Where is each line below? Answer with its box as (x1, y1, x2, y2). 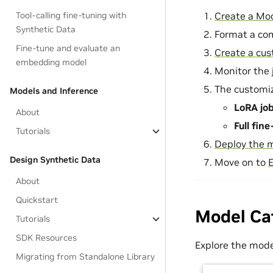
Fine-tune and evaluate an (16, 43, 121, 54)
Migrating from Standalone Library (16, 251, 155, 262)
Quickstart (16, 194, 58, 205)
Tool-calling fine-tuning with (16, 10, 127, 21)
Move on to (214, 155, 268, 168)
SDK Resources (16, 232, 77, 243)
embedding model (16, 57, 87, 68)
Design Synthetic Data (10, 154, 101, 165)
